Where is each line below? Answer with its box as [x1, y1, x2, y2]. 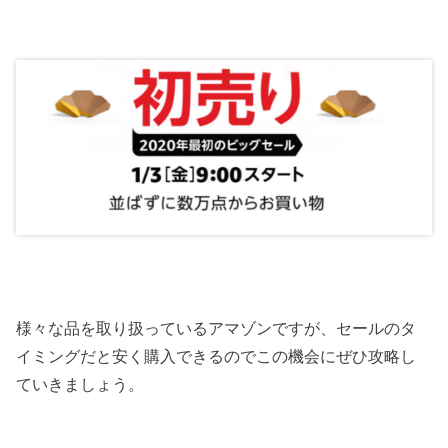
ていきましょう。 [16, 374, 145, 393]
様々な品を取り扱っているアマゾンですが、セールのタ [16, 318, 417, 337]
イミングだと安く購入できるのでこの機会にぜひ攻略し [16, 346, 417, 365]
